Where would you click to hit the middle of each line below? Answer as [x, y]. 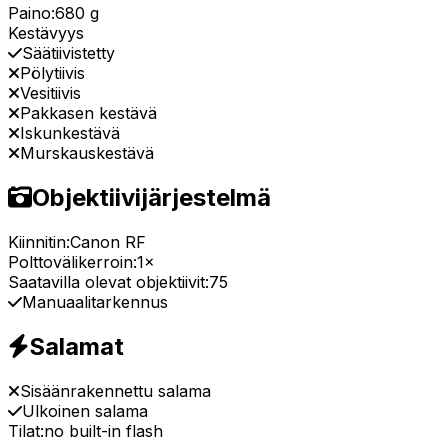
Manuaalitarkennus [95, 302]
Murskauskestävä [87, 153]
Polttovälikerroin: [72, 262]
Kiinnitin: [39, 242]
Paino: [31, 13]
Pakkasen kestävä [88, 113]
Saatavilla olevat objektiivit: [108, 282]
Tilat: [26, 430]
